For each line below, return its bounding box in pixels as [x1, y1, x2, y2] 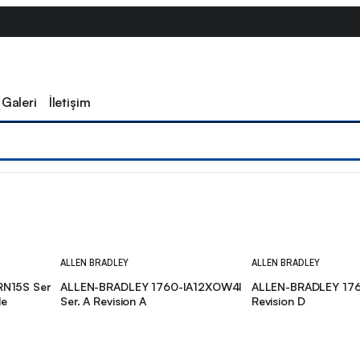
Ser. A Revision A [60, 293, 146, 308]
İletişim [48, 94, 91, 110]
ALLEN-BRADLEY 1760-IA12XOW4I [60, 279, 243, 293]
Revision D [251, 293, 305, 308]
